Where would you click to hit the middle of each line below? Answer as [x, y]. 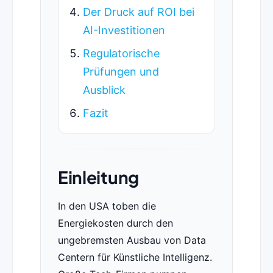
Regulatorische [121, 54]
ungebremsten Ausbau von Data [132, 240]
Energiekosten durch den [115, 223]
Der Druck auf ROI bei [138, 12]
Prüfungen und [121, 72]
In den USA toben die [107, 206]
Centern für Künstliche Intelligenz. [135, 257]
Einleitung [98, 177]
